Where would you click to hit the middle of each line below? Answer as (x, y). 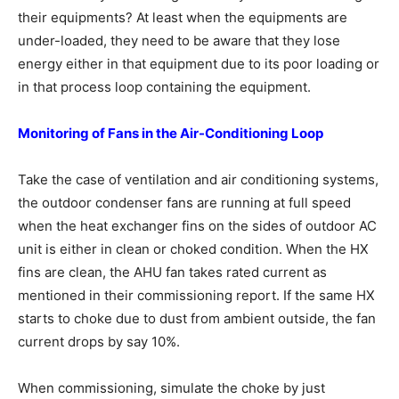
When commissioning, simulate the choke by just (171, 388)
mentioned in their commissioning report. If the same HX (196, 295)
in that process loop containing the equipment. (164, 87)
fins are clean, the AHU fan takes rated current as (172, 272)
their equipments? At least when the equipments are (183, 17)
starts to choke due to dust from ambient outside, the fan (197, 318)
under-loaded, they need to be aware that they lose (179, 41)
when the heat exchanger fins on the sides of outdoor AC (197, 226)
